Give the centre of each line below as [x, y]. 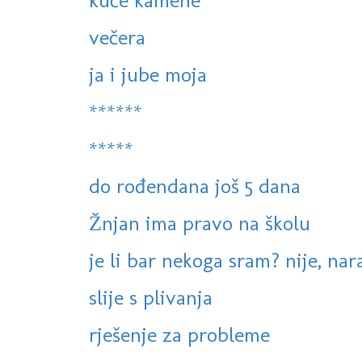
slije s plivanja [151, 298]
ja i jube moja [148, 75]
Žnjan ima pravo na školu [200, 223]
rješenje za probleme [179, 335]
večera [117, 38]
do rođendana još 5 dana [195, 186]
